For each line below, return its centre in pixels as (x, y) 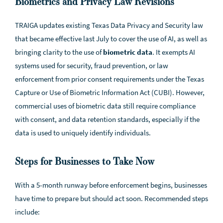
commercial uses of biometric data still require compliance (105, 106)
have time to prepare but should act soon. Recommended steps (111, 198)
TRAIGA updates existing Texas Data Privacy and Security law (109, 25)
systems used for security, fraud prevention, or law (92, 65)
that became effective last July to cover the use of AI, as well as (111, 39)
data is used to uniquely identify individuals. (83, 133)
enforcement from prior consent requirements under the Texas (110, 79)
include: (27, 212)
